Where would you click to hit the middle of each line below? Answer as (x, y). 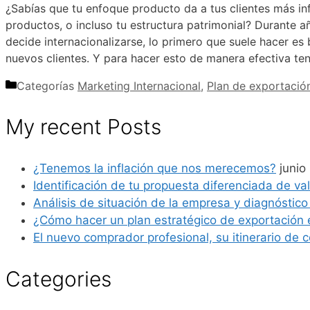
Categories (58, 279)
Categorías (47, 86)
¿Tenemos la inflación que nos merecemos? (155, 168)
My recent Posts (83, 127)
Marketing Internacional (139, 86)
